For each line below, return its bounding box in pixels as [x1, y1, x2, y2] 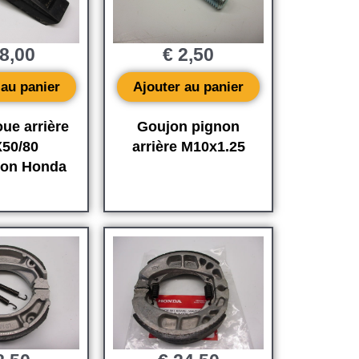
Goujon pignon [137, 118, 240, 135]
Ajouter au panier [133, 79, 244, 95]
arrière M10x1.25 [131, 138, 245, 155]
